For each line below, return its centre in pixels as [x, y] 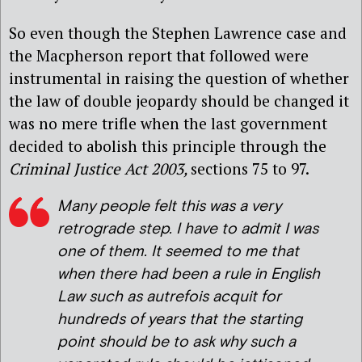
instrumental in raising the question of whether [179, 78]
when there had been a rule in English [189, 274]
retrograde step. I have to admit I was [188, 229]
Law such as [102, 297]
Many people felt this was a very [169, 206]
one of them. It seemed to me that [178, 251]
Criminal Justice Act [78, 168]
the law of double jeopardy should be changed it [179, 100]
